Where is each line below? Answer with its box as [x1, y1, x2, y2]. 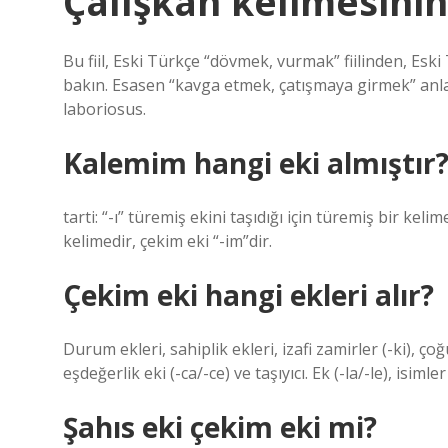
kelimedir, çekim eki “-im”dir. [63, 230, 272, 252]
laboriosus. [63, 98, 146, 120]
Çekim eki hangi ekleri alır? [63, 276, 434, 314]
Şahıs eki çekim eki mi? [63, 408, 377, 446]
